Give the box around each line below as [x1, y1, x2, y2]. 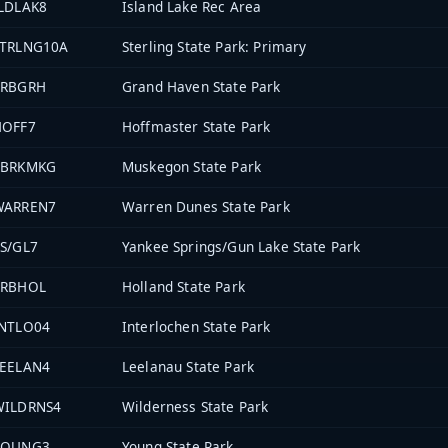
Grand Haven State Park [122, 77, 281, 97]
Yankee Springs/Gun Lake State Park [122, 237, 361, 257]
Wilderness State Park [122, 397, 269, 417]
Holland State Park [122, 277, 245, 297]
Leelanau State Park [122, 357, 255, 377]
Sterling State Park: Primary [122, 37, 307, 57]
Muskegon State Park [122, 157, 262, 177]
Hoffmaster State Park [122, 117, 271, 137]
